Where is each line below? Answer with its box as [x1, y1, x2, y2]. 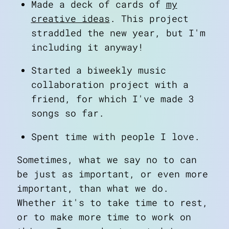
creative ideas [31, 12, 110, 25]
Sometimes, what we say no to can [17, 154, 197, 166]
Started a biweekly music [31, 64, 166, 77]
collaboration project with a [31, 79, 189, 91]
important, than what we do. [17, 182, 169, 195]
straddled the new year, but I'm [31, 27, 205, 39]
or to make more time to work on [17, 211, 191, 223]
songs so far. [31, 107, 104, 120]
